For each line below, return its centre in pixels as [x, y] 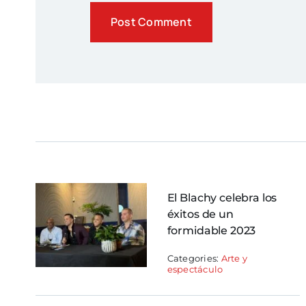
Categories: [194, 259]
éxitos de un [200, 214]
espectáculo [195, 269]
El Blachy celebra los [222, 198]
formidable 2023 [211, 231]
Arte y [234, 259]
